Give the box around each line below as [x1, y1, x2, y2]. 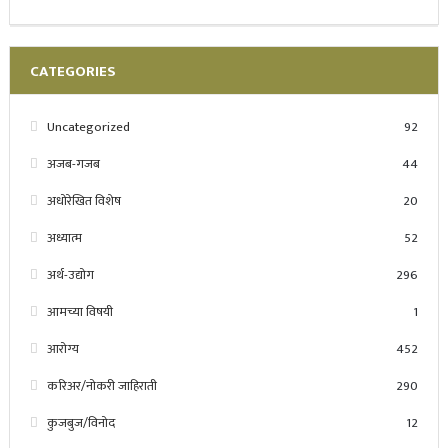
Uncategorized [46, 116, 130, 139]
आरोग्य [46, 338, 79, 361]
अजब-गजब [46, 153, 100, 176]
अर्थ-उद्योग [46, 264, 94, 287]
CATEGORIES [29, 59, 116, 85]
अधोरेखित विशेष [46, 190, 121, 213]
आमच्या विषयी [46, 301, 113, 324]
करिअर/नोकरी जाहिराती [46, 375, 157, 398]
